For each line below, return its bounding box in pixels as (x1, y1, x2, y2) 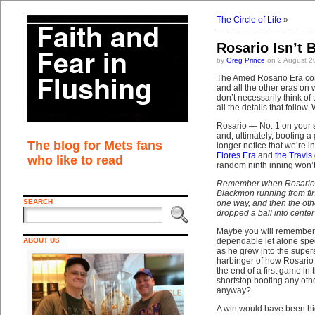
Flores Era (216, 150, 256, 160)
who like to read (27, 153, 123, 167)
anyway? (216, 285, 251, 295)
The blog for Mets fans (27, 139, 162, 153)
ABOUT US (22, 236, 60, 244)
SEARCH (22, 198, 53, 205)
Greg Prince (226, 56, 265, 64)
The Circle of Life (216, 15, 281, 25)
